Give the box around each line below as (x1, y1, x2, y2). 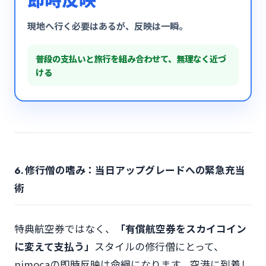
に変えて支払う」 (14, 239, 94, 254)
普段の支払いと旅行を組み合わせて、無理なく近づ (36, 52, 226, 65)
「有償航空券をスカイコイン (115, 221, 246, 236)
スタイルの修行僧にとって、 (94, 239, 224, 254)
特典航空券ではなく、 (14, 221, 115, 236)
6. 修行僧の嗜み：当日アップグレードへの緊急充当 (14, 164, 245, 176)
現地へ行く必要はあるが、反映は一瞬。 (27, 19, 188, 32)
